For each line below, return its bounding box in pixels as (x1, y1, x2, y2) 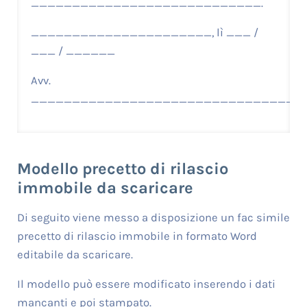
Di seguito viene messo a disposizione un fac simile (16, 210, 290, 224)
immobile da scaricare (16, 177, 193, 197)
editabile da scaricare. (16, 247, 133, 261)
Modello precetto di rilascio (16, 158, 228, 178)
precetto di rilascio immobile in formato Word (16, 229, 257, 243)
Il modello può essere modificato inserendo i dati (16, 277, 275, 291)
